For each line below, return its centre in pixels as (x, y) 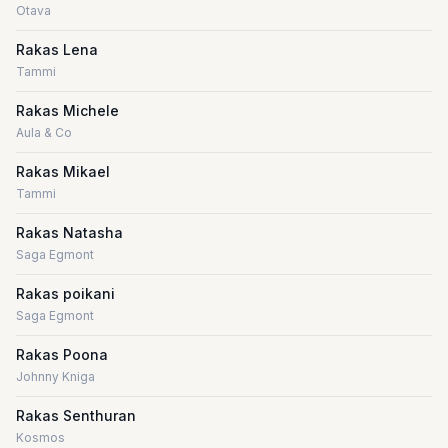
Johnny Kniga (55, 376)
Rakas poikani (65, 293)
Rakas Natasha (69, 232)
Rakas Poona (62, 354)
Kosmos (40, 437)
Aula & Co (44, 132)
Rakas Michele (67, 110)
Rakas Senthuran (76, 415)
